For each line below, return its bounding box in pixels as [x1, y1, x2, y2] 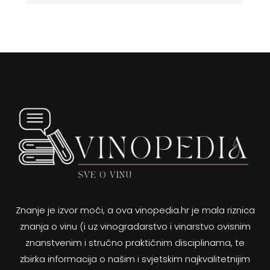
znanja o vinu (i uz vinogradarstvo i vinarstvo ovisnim [19, 220, 251, 233]
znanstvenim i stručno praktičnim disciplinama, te [25, 236, 245, 250]
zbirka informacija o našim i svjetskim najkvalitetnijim [20, 253, 250, 266]
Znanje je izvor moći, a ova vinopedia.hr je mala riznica [15, 204, 255, 217]
